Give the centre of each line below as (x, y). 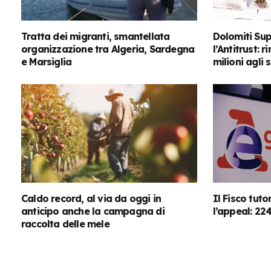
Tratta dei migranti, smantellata (96, 37)
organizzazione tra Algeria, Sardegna (108, 49)
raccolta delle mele (65, 224)
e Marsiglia (47, 62)
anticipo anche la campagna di (93, 211)
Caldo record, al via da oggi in (91, 199)
